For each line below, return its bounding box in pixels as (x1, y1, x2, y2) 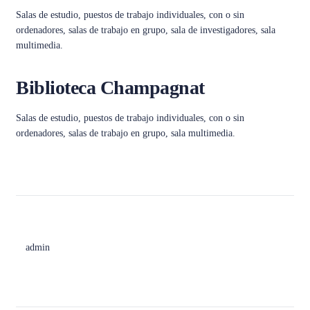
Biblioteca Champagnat (16, 77, 205, 98)
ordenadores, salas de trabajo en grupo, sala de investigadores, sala (16, 25, 275, 35)
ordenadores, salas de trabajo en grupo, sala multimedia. (16, 128, 235, 138)
